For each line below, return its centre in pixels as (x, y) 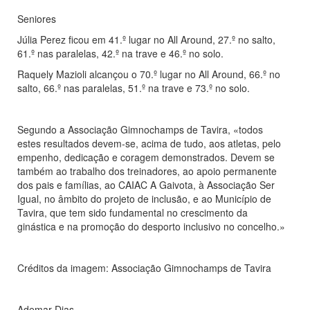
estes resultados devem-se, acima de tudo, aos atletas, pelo (149, 144)
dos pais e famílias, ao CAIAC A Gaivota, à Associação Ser (146, 185)
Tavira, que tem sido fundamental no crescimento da (133, 213)
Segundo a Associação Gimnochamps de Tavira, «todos (140, 130)
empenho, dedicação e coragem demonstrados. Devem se (146, 157)
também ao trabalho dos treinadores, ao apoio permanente (147, 171)
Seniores (37, 19)
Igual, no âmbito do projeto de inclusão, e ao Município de (144, 199)
